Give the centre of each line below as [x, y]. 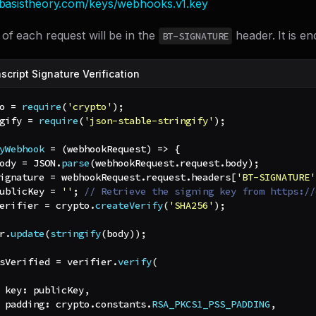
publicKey [56, 290]
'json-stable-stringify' [149, 121]
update [28, 234]
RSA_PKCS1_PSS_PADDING [211, 304]
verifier [87, 262]
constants [121, 304]
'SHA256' [191, 206]
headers [211, 177]
